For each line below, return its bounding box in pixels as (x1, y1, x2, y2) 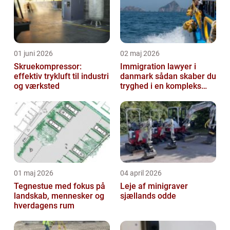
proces (120, 91, 145, 101)
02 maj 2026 (120, 49, 160, 58)
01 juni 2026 (14, 49, 53, 58)
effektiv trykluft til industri (14, 71, 109, 82)
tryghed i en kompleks (120, 81, 201, 91)
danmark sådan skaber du (120, 71, 155, 82)
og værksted (14, 81, 60, 91)
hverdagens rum (14, 201, 74, 211)
